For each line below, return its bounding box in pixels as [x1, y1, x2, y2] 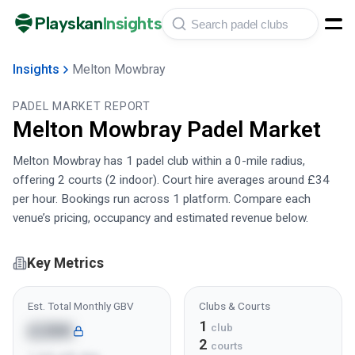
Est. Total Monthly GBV [27, 300, 134, 313]
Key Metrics [27, 255, 104, 271]
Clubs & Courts [198, 300, 270, 313]
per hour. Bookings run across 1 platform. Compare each [13, 192, 311, 206]
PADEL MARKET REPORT [13, 100, 151, 113]
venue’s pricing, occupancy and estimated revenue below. [13, 211, 308, 225]
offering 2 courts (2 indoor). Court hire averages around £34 [13, 173, 330, 187]
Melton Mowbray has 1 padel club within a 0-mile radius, [13, 154, 305, 168]
